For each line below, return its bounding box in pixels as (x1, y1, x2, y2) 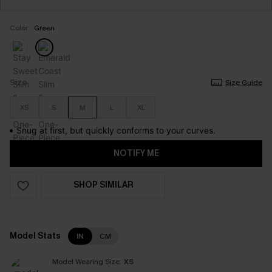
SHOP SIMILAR (73, 179, 134, 191)
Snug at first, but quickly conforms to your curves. (16, 125, 216, 135)
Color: (10, 23, 30, 33)
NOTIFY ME (113, 148, 159, 159)
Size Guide (225, 78, 262, 87)
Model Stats (10, 230, 61, 242)
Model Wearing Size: (52, 257, 121, 267)
